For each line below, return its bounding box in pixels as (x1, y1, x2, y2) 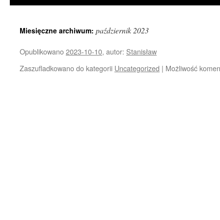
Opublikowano (20, 46, 64, 56)
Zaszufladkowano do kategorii (20, 63, 112, 73)
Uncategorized (114, 63, 160, 73)
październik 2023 (96, 25, 149, 35)
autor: (106, 46, 124, 56)
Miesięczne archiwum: (20, 26, 96, 35)
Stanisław (126, 46, 157, 56)
